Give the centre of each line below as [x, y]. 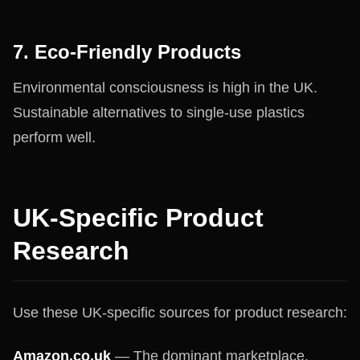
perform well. [54, 137]
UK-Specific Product [138, 218]
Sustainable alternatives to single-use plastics [159, 112]
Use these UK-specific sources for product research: [180, 313]
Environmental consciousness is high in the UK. [165, 88]
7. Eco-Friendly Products [127, 51]
